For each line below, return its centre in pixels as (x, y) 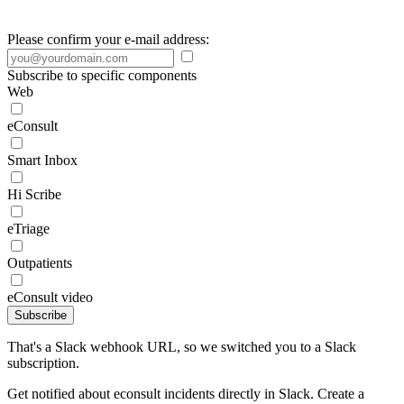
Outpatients (40, 263)
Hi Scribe (34, 194)
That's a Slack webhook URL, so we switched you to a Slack (182, 347)
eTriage (28, 229)
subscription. (43, 363)
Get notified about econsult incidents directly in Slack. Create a (186, 394)
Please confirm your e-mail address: (108, 39)
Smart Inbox (42, 160)
